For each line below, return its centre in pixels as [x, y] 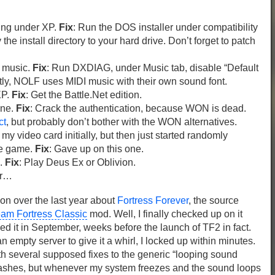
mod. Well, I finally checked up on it [165, 214]
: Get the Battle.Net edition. [84, 95]
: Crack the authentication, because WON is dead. [138, 108]
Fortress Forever [153, 200]
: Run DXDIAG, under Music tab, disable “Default [153, 68]
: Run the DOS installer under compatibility [165, 27]
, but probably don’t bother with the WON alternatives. [122, 122]
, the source [214, 200]
